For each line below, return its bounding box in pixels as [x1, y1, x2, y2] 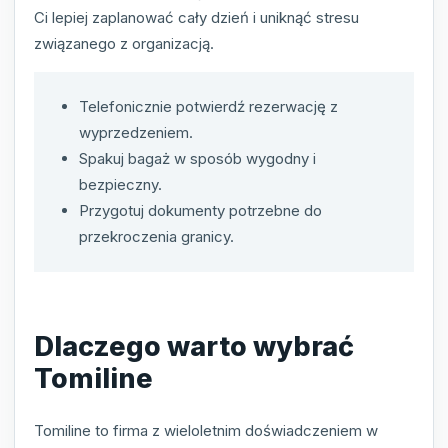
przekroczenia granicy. [79, 226, 234, 246]
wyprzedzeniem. [79, 122, 193, 142]
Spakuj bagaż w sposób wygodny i [79, 148, 316, 168]
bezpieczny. [79, 174, 162, 194]
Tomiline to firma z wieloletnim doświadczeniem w [34, 420, 378, 440]
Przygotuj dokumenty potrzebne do [79, 200, 322, 220]
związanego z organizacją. [34, 33, 214, 53]
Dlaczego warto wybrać [34, 330, 354, 364]
